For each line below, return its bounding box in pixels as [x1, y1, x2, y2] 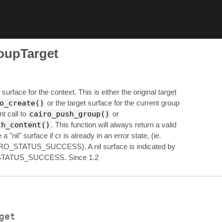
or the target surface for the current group [45, 99, 179, 108]
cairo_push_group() [29, 110, 110, 119]
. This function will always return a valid [51, 120, 176, 129]
